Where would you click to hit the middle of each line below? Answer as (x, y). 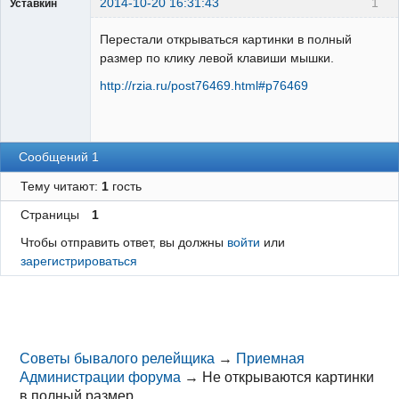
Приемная (271, 359)
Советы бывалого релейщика (118, 359)
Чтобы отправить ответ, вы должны (123, 242)
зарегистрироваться (78, 261)
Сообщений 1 (59, 156)
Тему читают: (61, 186)
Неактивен (52, 39)
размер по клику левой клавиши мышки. (217, 58)
